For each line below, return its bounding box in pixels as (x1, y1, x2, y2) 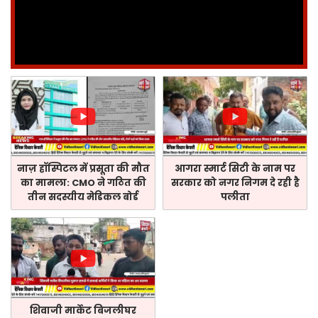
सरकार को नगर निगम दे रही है (170, 176, 300, 190)
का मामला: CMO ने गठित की (20, 176, 146, 190)
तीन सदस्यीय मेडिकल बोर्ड (28, 190, 138, 204)
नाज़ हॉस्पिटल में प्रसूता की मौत (16, 162, 150, 176)
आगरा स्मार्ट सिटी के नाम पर (175, 162, 295, 176)
